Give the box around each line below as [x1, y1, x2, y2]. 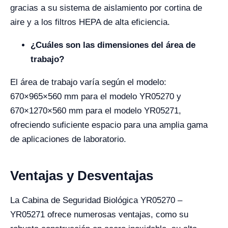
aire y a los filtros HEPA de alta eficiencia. [10, 17, 170, 27]
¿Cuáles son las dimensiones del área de [31, 40, 195, 50]
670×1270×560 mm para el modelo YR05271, [10, 106, 181, 116]
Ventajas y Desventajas [10, 168, 153, 184]
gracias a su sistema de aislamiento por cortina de [10, 3, 202, 13]
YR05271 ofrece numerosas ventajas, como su [10, 210, 188, 220]
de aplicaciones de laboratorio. [10, 134, 126, 145]
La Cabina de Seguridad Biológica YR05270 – [10, 195, 182, 206]
